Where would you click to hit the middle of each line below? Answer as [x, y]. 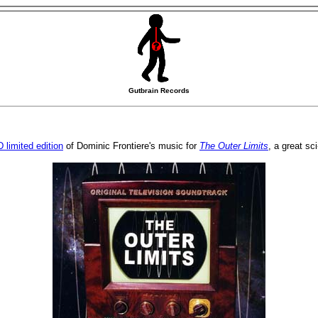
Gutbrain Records [159, 91]
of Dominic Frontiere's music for [131, 146]
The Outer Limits [234, 146]
